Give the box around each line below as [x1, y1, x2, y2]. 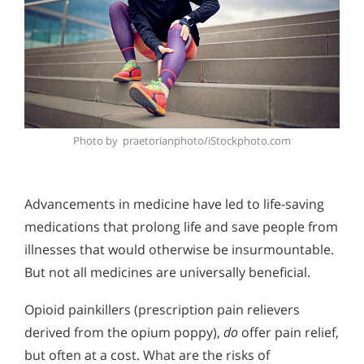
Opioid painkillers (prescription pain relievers [24, 301, 300, 319]
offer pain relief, [241, 323, 339, 342]
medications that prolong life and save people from [24, 218, 338, 236]
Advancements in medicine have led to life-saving [24, 195, 324, 214]
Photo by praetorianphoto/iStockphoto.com [73, 133, 291, 149]
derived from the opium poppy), [24, 323, 223, 342]
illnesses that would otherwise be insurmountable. [24, 240, 334, 259]
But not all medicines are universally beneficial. [24, 263, 310, 282]
